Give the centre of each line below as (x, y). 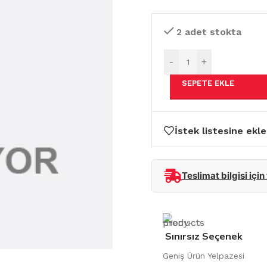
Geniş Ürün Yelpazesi (204, 256)
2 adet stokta (209, 32)
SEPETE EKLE (208, 83)
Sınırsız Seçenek (204, 236)
